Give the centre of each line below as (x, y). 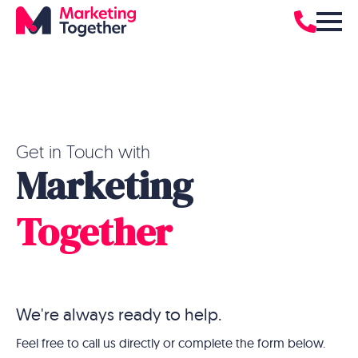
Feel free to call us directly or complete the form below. (171, 343)
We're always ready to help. (119, 314)
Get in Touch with (83, 151)
